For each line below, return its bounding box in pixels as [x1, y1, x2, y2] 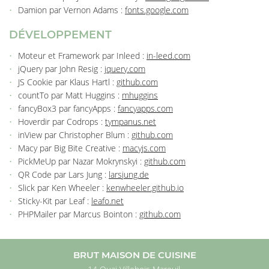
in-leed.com [147, 50, 190, 61]
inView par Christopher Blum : [18, 129, 131, 141]
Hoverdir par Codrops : [18, 116, 105, 127]
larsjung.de [109, 169, 149, 180]
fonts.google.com [125, 4, 189, 16]
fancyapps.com [118, 103, 173, 114]
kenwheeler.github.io [106, 182, 184, 193]
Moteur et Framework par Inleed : [18, 50, 147, 61]
